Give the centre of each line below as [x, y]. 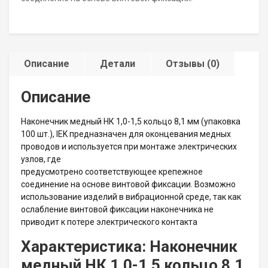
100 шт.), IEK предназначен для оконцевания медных [126, 134]
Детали [118, 64]
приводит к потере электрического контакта [109, 222]
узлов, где [41, 159]
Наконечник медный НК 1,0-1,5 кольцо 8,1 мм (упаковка [131, 122]
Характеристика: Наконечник [129, 247]
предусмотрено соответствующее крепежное [112, 172]
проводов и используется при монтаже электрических [129, 147]
